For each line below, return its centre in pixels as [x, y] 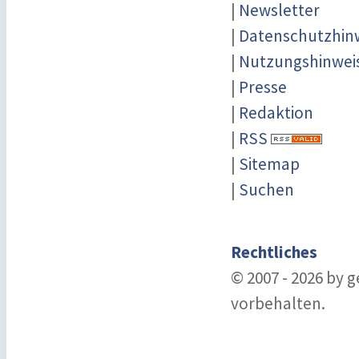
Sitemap [269, 164]
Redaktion [276, 113]
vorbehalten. [278, 303]
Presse [263, 87]
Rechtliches [274, 252]
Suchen [266, 190]
